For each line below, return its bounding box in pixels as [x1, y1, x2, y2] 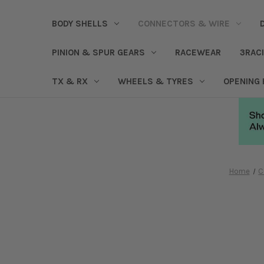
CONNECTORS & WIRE [137, 18, 230, 29]
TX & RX [52, 75, 88, 87]
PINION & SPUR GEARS [52, 47, 145, 58]
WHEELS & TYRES [117, 75, 193, 87]
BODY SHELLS [52, 18, 108, 29]
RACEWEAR [174, 47, 221, 58]
